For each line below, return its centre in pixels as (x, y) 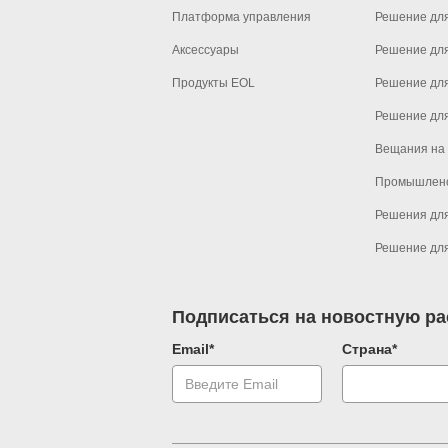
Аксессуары (205, 49)
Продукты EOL (213, 82)
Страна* (369, 348)
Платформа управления (241, 16)
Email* (193, 348)
